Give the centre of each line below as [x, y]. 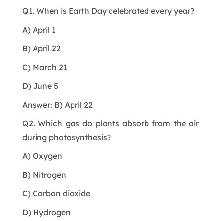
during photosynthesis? [66, 137]
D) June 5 [40, 86]
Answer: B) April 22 [57, 104]
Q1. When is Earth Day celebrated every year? [108, 11]
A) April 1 [39, 29]
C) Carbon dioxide [56, 193]
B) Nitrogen [44, 174]
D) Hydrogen [46, 212]
